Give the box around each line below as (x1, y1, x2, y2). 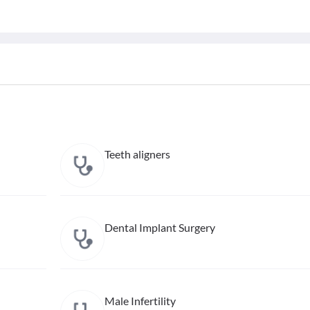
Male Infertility (104, 294, 176, 307)
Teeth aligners (104, 147, 170, 161)
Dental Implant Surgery (104, 221, 215, 234)
